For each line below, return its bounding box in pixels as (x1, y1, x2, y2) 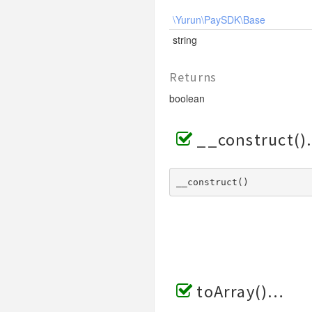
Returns (169, 69, 217, 85)
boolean (169, 91, 205, 105)
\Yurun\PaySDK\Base (172, 13, 265, 26)
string (172, 33, 197, 47)
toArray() (196, 281, 268, 302)
